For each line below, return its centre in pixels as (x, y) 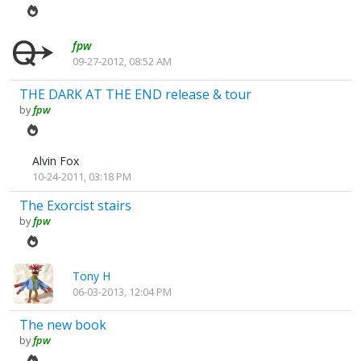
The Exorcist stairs (75, 205)
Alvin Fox (56, 160)
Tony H (91, 276)
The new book (63, 325)
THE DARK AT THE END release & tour (135, 94)
